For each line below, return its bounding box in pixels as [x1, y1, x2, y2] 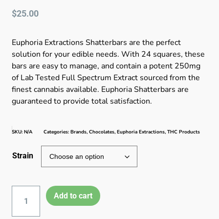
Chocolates [89, 129, 114, 136]
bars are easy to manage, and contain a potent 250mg [12, 61, 200, 72]
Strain [12, 151, 33, 161]
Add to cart [54, 191, 93, 200]
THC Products [167, 129, 200, 136]
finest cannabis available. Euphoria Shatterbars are [12, 84, 189, 95]
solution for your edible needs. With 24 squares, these [12, 49, 205, 60]
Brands [70, 129, 87, 136]
